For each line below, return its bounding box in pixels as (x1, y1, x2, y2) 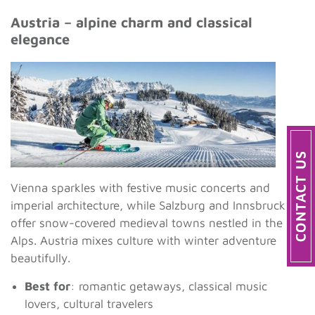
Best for (25, 279, 70, 294)
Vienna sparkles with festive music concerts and (11, 181, 270, 195)
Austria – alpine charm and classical (11, 14, 252, 31)
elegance (11, 31, 70, 48)
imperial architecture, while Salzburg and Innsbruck (11, 198, 285, 213)
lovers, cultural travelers (25, 297, 153, 311)
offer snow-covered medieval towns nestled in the (11, 216, 283, 231)
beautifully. (11, 251, 70, 266)
